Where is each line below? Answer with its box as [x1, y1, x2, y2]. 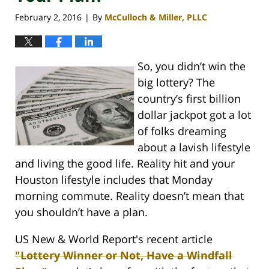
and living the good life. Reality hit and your [15, 156, 235, 171]
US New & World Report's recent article [15, 232, 213, 247]
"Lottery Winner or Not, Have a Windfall [15, 248, 232, 263]
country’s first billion [138, 91, 241, 106]
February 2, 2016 [15, 11, 82, 23]
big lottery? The [138, 75, 215, 90]
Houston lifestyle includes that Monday [15, 172, 213, 187]
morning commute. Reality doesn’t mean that [15, 189, 244, 204]
